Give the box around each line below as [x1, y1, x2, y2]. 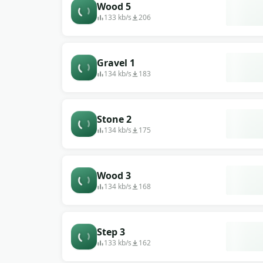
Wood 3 [97, 169, 131, 182]
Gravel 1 [97, 56, 135, 69]
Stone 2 [97, 113, 131, 126]
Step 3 [97, 225, 125, 238]
